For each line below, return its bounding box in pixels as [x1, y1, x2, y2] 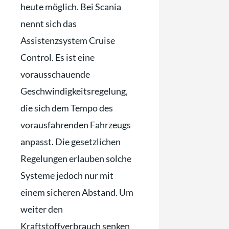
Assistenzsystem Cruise [20, 35, 115, 47]
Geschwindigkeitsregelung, [20, 85, 128, 97]
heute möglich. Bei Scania [20, 1, 121, 13]
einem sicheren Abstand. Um [20, 187, 133, 198]
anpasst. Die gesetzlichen [20, 136, 121, 148]
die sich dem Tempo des [20, 102, 113, 114]
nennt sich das [20, 18, 77, 30]
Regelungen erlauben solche [20, 153, 131, 165]
